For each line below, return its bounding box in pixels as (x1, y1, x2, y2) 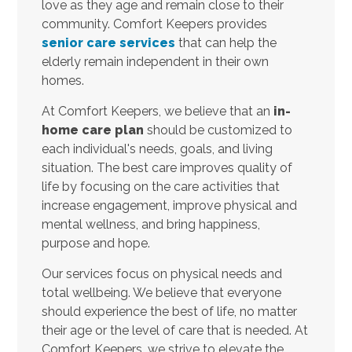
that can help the (174, 35, 277, 50)
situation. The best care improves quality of (41, 159, 292, 175)
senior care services (41, 35, 175, 50)
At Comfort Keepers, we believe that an (41, 103, 273, 119)
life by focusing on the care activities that (41, 178, 280, 194)
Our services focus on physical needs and (41, 266, 282, 281)
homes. (41, 72, 84, 88)
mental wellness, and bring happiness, (41, 216, 260, 232)
